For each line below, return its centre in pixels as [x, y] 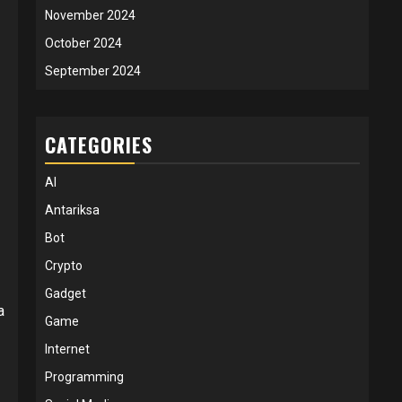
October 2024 [83, 43]
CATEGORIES [99, 144]
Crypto [64, 265]
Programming [84, 376]
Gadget [66, 293]
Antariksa [72, 210]
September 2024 [93, 70]
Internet [67, 349]
